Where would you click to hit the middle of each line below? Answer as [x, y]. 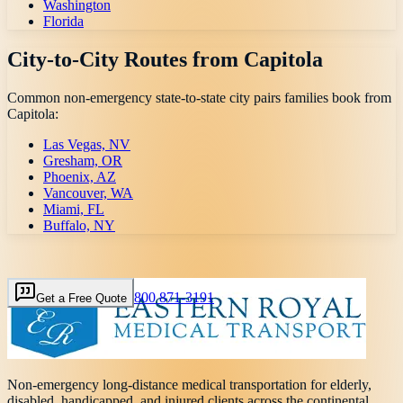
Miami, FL [74, 210]
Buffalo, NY [79, 226]
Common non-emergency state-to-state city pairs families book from [199, 98]
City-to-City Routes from [125, 60]
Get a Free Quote [81, 299]
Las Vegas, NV [87, 145]
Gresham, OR [83, 161]
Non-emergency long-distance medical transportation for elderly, [189, 385]
